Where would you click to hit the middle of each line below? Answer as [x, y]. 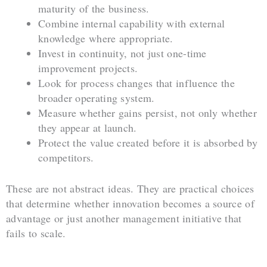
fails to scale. [36, 233]
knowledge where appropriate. [106, 38]
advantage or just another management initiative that [124, 218]
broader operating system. [97, 98]
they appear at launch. [88, 128]
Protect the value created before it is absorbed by [148, 143]
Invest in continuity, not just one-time [122, 53]
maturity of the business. [94, 9]
